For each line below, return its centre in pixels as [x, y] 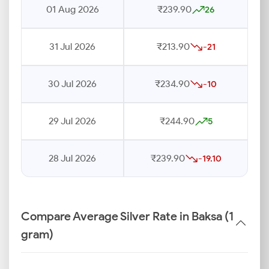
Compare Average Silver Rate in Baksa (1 [127, 216]
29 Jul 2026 [72, 121]
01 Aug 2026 [72, 9]
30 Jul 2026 [72, 84]
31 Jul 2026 [72, 47]
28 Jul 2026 [72, 158]
